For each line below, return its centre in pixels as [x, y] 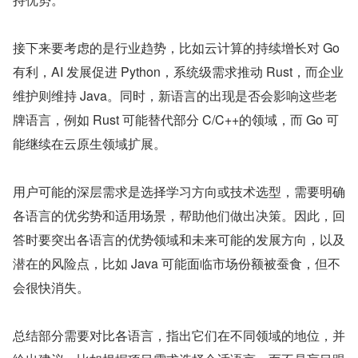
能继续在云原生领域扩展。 [89, 144]
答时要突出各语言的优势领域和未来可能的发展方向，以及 [179, 240]
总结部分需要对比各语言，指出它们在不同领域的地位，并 [179, 336]
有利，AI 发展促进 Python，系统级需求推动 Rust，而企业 [178, 72]
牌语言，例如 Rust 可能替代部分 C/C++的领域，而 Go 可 [176, 120]
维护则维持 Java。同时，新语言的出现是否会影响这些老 [175, 96]
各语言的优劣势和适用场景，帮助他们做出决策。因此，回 [179, 216]
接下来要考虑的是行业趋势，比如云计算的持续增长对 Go [176, 48]
